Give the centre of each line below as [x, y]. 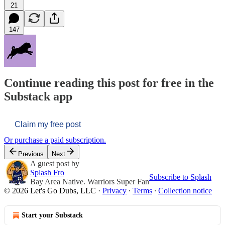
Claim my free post [48, 125]
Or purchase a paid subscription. [55, 140]
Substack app [38, 97]
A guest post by [55, 164]
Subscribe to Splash [180, 177]
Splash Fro [47, 173]
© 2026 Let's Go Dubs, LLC [50, 191]
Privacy [115, 191]
